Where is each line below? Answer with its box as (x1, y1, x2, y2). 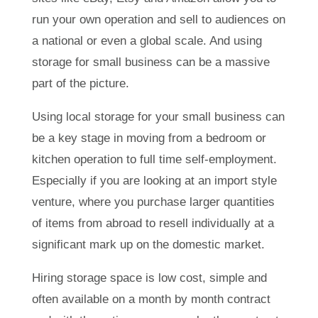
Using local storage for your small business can (31, 109, 285, 124)
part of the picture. (31, 76, 129, 90)
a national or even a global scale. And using (31, 33, 262, 48)
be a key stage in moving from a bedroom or (31, 131, 266, 145)
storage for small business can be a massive (31, 55, 270, 69)
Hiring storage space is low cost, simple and (31, 270, 267, 285)
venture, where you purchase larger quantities (31, 194, 275, 209)
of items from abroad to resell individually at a (31, 216, 274, 230)
